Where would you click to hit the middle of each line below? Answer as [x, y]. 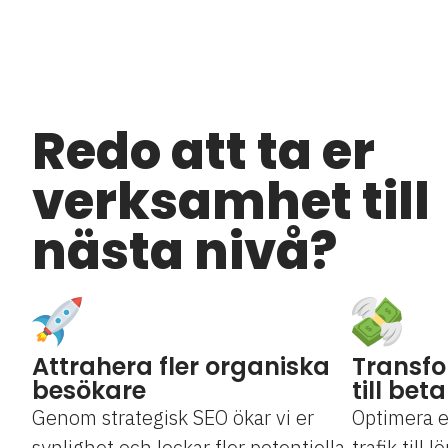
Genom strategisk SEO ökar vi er [173, 418]
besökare [89, 391]
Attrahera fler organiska [181, 367]
